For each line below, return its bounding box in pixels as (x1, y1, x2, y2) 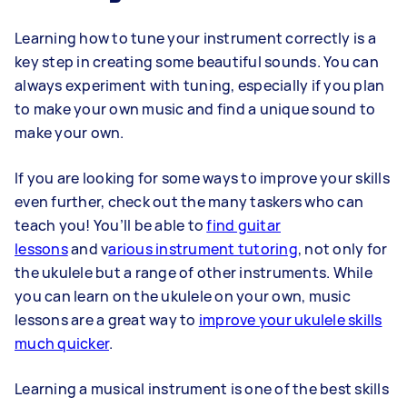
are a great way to (67, 309, 199, 330)
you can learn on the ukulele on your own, (15, 285, 309, 306)
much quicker (15, 333, 109, 353)
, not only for (297, 238, 388, 259)
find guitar (206, 214, 281, 235)
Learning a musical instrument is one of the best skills (15, 378, 389, 399)
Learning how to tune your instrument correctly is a (15, 27, 376, 48)
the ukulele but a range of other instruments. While (15, 262, 372, 283)
